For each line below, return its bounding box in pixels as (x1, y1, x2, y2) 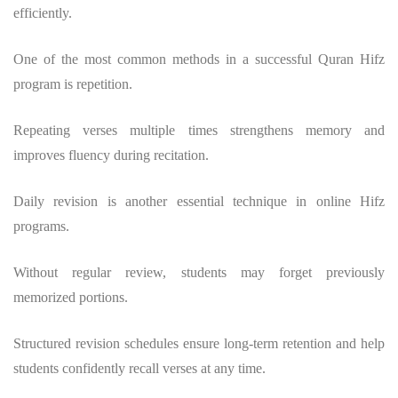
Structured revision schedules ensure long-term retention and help (13, 336, 385, 352)
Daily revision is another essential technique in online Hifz (13, 194, 385, 210)
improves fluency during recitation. (13, 147, 209, 163)
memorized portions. (13, 290, 128, 306)
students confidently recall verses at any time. (13, 361, 266, 377)
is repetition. (60, 76, 132, 92)
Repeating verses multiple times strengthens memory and (13, 123, 385, 139)
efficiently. (13, 5, 72, 21)
